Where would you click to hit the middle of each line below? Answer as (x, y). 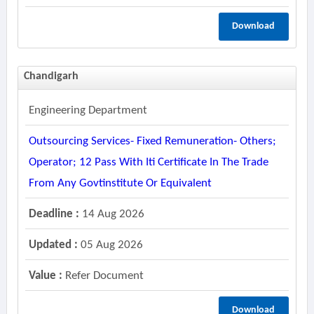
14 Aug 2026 (111, 214)
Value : (45, 276)
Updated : (53, 245)
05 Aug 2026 (110, 245)
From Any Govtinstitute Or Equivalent (120, 183)
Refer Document (103, 276)
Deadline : (54, 214)
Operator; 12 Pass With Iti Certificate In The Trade (148, 162)
